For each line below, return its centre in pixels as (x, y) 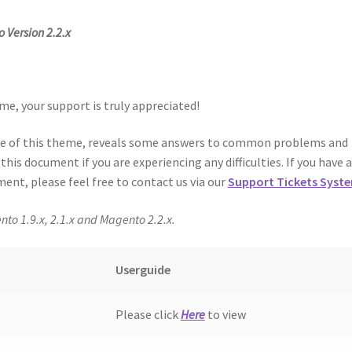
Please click (148, 314)
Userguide (143, 269)
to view (225, 314)
